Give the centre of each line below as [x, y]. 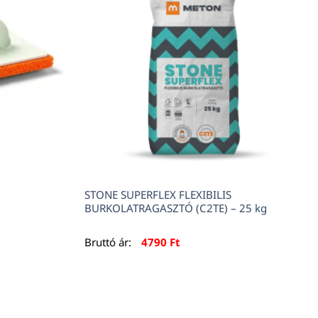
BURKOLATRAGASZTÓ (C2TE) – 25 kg [176, 208]
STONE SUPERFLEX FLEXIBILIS [158, 195]
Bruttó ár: [110, 242]
